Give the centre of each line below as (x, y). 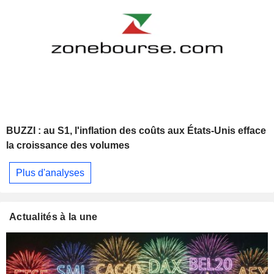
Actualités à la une (54, 217)
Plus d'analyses (50, 172)
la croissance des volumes (68, 146)
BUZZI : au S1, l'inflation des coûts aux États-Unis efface (136, 131)
